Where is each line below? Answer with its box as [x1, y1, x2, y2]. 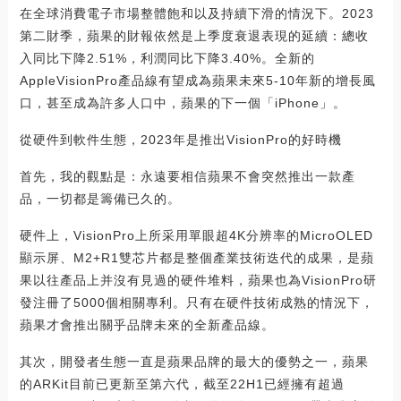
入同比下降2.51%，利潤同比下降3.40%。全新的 [19, 51, 315, 66]
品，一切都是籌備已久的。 [19, 192, 181, 207]
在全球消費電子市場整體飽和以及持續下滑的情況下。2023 [19, 6, 374, 21]
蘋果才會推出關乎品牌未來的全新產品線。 [19, 318, 275, 333]
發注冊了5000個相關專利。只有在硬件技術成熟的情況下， [19, 295, 374, 311]
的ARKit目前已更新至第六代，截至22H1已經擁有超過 [19, 377, 345, 392]
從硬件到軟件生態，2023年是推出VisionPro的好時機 [19, 132, 342, 148]
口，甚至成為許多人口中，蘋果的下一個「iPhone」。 [19, 96, 346, 111]
